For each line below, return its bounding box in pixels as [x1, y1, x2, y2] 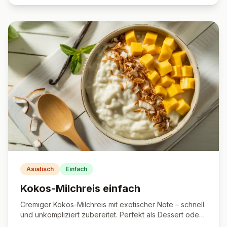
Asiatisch [26, 165, 54, 173]
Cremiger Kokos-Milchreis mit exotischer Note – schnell [20, 200, 204, 209]
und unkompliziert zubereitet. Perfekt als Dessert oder [20, 210, 202, 219]
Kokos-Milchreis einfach [20, 182, 140, 195]
